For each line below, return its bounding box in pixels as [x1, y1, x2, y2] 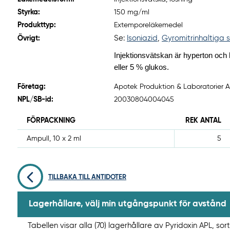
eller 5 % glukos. [114, 63, 169, 72]
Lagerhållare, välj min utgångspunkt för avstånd [29, 200, 226, 209]
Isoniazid [127, 34, 158, 43]
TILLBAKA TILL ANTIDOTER [48, 174, 126, 181]
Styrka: [17, 9, 40, 16]
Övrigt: [17, 35, 40, 43]
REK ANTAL [185, 117, 221, 125]
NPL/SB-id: [17, 96, 53, 104]
